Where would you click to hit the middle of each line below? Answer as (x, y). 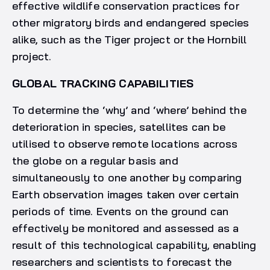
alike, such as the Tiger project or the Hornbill (130, 40)
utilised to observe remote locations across (125, 144)
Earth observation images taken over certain (126, 195)
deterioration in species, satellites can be (119, 127)
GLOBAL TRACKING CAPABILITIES (103, 84)
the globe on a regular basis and (95, 161)
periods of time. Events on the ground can (121, 212)
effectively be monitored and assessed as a (126, 228)
